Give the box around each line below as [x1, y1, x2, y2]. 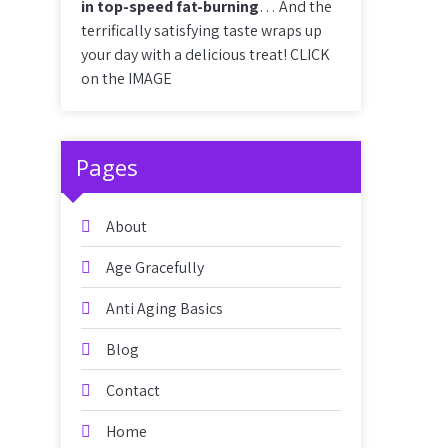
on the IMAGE [81, 68, 172, 89]
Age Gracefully [106, 257, 204, 278]
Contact [106, 380, 160, 401]
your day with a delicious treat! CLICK [81, 44, 330, 65]
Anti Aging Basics [106, 298, 223, 319]
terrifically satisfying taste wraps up [81, 20, 322, 41]
